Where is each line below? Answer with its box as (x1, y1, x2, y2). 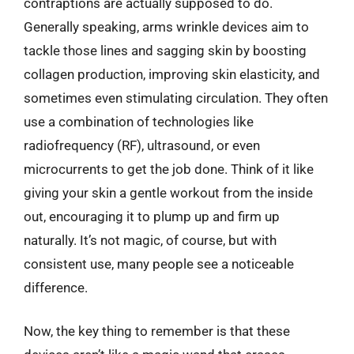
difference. (24, 279, 88, 296)
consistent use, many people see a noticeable (24, 255, 294, 272)
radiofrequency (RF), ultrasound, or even (24, 137, 260, 153)
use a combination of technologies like (24, 113, 254, 130)
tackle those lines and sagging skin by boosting (24, 42, 307, 58)
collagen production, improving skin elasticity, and (24, 66, 320, 82)
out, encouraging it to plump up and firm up (24, 208, 280, 224)
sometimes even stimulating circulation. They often (24, 89, 328, 106)
